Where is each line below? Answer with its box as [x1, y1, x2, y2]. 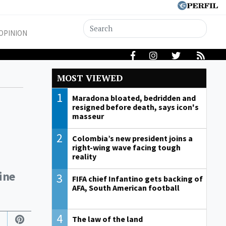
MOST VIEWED [57, 72, 123, 84]
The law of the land [72, 214, 143, 224]
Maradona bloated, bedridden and [72, 93, 196, 103]
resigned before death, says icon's [72, 102, 199, 112]
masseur [72, 111, 104, 122]
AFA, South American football [72, 183, 180, 193]
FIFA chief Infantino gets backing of [72, 174, 203, 184]
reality [72, 151, 96, 162]
